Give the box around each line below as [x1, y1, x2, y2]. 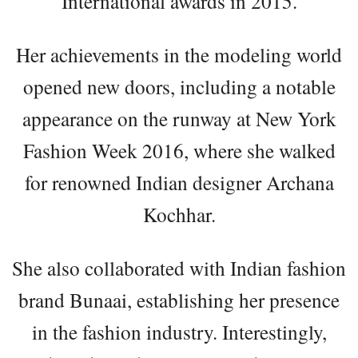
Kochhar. [142, 201, 216, 229]
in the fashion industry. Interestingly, [31, 318, 327, 346]
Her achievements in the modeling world [16, 41, 342, 69]
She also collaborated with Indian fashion [12, 254, 346, 282]
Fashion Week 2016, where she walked [22, 137, 336, 165]
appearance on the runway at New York [22, 105, 336, 133]
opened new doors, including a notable [22, 73, 336, 101]
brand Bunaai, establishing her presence [18, 286, 340, 314]
